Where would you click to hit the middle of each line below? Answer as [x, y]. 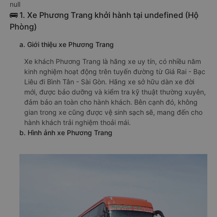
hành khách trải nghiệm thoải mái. [77, 122]
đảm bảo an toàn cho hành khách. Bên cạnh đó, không [111, 102]
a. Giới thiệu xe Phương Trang [67, 44]
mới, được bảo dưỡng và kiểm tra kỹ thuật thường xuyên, [115, 92]
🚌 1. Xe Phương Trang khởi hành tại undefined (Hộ [104, 15]
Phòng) [23, 27]
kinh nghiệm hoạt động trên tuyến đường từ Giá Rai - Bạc [115, 71]
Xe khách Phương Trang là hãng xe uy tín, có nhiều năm [113, 61]
